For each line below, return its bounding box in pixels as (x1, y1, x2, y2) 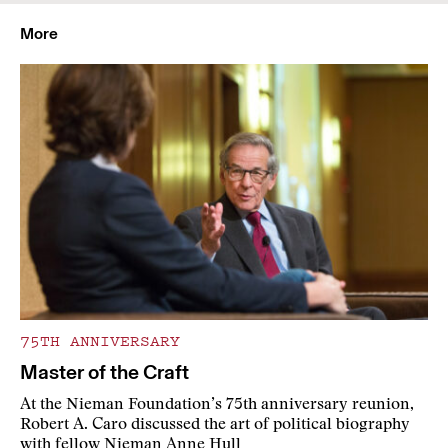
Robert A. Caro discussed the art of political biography (20, 417, 410, 434)
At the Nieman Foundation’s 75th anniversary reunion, (20, 397, 414, 414)
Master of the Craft (20, 360, 189, 385)
